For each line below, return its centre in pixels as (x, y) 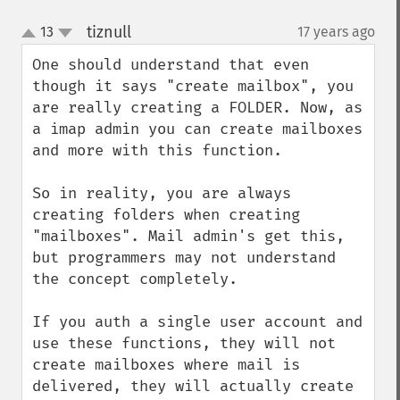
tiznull (108, 32)
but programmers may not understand (184, 258)
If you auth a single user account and (197, 322)
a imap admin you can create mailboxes (197, 129)
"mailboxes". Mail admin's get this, (188, 236)
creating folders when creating (166, 215)
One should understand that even (171, 65)
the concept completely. (135, 279)
